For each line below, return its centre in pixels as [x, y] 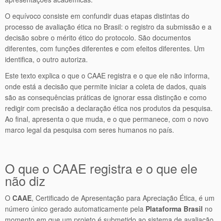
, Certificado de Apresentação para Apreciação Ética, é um [123, 198]
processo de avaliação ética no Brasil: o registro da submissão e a [108, 27]
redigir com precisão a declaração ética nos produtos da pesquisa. [109, 108]
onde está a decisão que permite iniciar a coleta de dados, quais [106, 86]
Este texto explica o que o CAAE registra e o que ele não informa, [107, 75]
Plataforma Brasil [174, 209]
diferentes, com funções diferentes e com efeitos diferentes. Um [105, 48]
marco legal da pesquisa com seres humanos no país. [90, 130]
